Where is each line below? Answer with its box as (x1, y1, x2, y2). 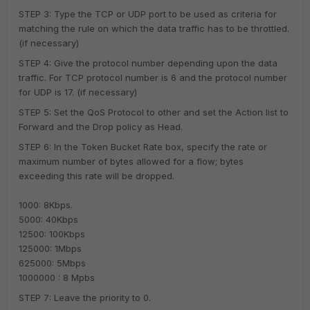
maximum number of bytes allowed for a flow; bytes (19, 156, 244, 167)
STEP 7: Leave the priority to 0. (19, 292, 151, 303)
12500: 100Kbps (19, 228, 85, 239)
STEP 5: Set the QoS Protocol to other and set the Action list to (19, 107, 289, 118)
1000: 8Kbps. (19, 199, 73, 210)
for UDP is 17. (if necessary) (19, 86, 137, 98)
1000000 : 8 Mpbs (19, 272, 95, 283)
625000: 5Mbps (19, 257, 86, 268)
